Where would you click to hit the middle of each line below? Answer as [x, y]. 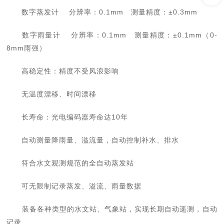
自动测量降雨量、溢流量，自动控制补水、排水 [93, 140]
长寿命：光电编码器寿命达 [59, 117]
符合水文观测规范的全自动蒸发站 [70, 163]
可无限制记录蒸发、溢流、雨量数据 [74, 186]
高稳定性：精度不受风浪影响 [63, 71]
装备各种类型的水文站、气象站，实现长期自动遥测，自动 [112, 209]
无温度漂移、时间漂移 [52, 94]
